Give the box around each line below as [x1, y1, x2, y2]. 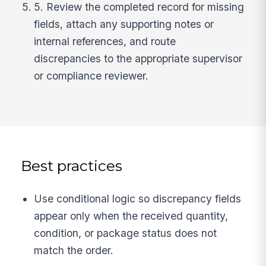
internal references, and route [34, 34, 176, 47]
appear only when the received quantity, [34, 210, 229, 223]
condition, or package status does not [34, 227, 217, 240]
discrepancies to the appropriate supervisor [34, 52, 243, 65]
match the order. [34, 244, 114, 257]
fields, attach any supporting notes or [34, 17, 214, 30]
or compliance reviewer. [34, 69, 149, 82]
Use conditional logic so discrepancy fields [34, 192, 242, 205]
